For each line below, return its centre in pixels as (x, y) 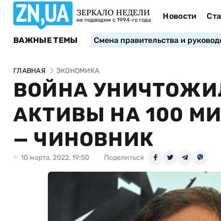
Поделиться (124, 158)
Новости (180, 16)
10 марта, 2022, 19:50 (55, 158)
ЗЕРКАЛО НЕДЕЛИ (113, 12)
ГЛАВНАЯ (29, 71)
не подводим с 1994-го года (114, 20)
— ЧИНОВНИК (84, 139)
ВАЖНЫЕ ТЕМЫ (46, 40)
